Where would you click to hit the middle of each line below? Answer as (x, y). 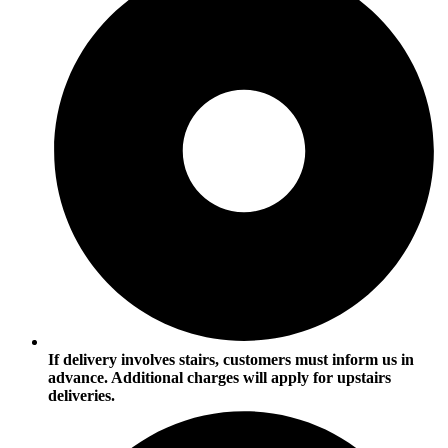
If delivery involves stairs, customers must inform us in (231, 359)
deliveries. (81, 395)
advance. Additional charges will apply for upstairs (219, 377)
